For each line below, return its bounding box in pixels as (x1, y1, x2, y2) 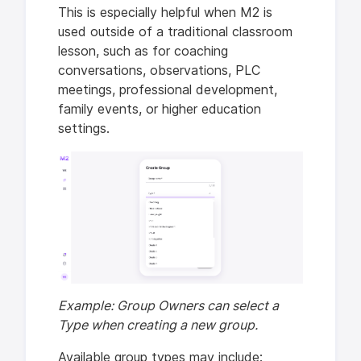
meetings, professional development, (58, 82, 277, 98)
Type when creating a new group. (58, 317, 258, 334)
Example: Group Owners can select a (58, 298, 279, 314)
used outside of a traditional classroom (58, 24, 293, 39)
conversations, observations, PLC (58, 63, 260, 78)
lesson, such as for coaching (58, 44, 228, 59)
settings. (58, 121, 110, 136)
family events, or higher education (58, 102, 261, 117)
